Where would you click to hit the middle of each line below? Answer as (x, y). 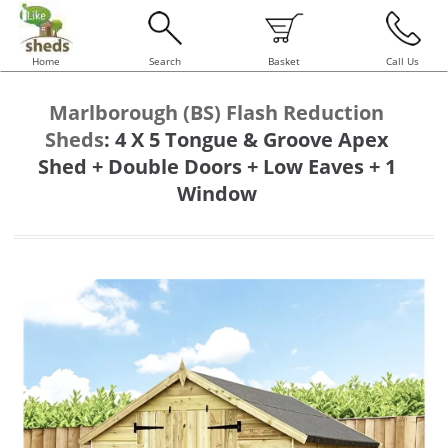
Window (216, 193)
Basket (283, 61)
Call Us (402, 61)
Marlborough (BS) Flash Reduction (216, 112)
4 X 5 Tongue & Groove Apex (251, 139)
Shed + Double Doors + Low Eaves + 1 (216, 166)
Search (164, 61)
